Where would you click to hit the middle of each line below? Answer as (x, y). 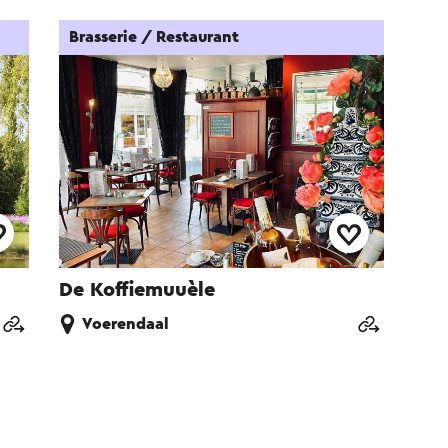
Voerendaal (126, 324)
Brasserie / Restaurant (154, 37)
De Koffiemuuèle (137, 290)
